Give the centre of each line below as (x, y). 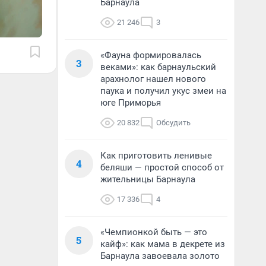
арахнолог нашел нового (153, 79)
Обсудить (173, 123)
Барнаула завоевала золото (160, 256)
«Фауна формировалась (151, 55)
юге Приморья (131, 103)
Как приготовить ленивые (156, 156)
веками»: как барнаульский (158, 67)
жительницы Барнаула (148, 179)
